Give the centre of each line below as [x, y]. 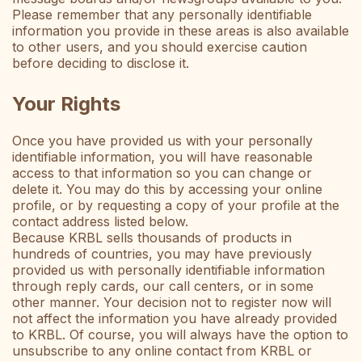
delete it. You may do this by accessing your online [167, 189]
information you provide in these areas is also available [181, 31]
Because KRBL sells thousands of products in [152, 238]
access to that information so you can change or [162, 173]
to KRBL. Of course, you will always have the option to [180, 335]
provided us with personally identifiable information [168, 270]
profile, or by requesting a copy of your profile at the [176, 206]
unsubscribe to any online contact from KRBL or [162, 351]
